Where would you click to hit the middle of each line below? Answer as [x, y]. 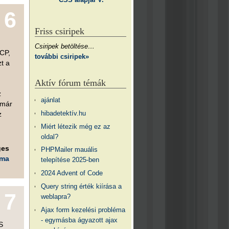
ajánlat [51, 100]
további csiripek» [62, 56]
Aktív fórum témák [70, 83]
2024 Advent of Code [72, 173]
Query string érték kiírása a [82, 187]
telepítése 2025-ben [70, 160]
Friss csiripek [59, 31]
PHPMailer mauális [70, 150]
